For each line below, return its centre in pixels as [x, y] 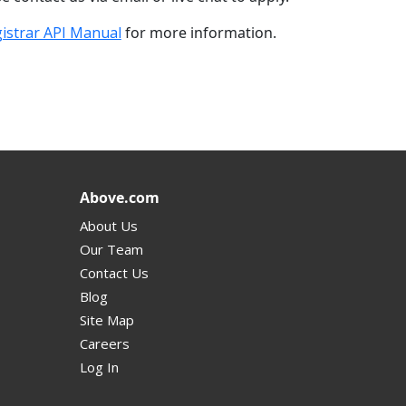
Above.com [120, 197]
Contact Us [114, 272]
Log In [99, 367]
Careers [105, 343]
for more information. [198, 32]
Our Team [111, 249]
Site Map [107, 319]
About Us [109, 225]
